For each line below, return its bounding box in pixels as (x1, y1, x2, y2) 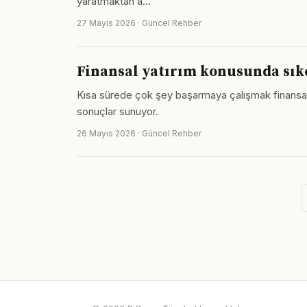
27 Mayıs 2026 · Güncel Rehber (77, 18, 201, 28)
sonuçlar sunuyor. (77, 105, 158, 118)
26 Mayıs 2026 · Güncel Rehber (77, 128, 201, 138)
